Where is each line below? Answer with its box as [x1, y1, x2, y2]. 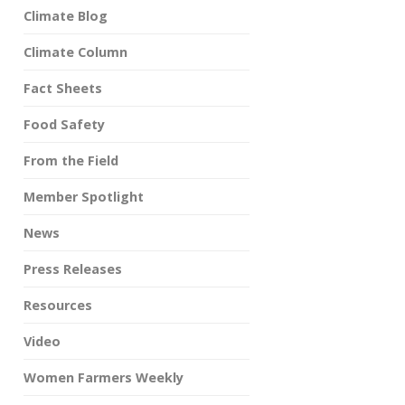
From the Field [24, 152, 118, 169]
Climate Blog [24, 7, 108, 24]
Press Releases [24, 260, 122, 278]
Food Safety [24, 116, 105, 133]
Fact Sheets [24, 80, 102, 97]
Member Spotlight [24, 188, 144, 205]
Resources [24, 297, 92, 314]
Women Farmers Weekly [24, 369, 184, 386]
